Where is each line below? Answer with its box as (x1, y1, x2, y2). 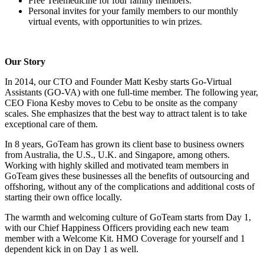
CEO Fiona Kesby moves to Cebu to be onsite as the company (5, 97, 237, 108)
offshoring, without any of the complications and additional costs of (5, 181, 255, 192)
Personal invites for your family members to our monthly (28, 5, 238, 16)
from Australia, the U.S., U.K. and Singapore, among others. (5, 149, 230, 160)
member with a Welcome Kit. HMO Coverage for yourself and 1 (5, 233, 245, 243)
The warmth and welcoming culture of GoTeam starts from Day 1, (5, 212, 251, 222)
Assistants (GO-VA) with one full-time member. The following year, (5, 87, 258, 97)
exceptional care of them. (5, 118, 98, 129)
